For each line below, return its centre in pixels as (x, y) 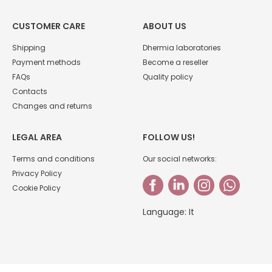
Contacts (30, 91)
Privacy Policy (37, 173)
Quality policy (168, 76)
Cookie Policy (36, 188)
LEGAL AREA (37, 137)
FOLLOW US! (169, 137)
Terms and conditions (53, 158)
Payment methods (46, 62)
